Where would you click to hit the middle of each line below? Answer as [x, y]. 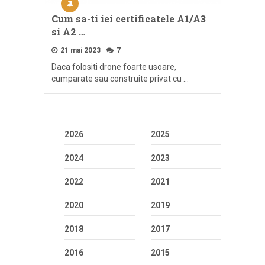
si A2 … [68, 32]
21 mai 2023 [80, 51]
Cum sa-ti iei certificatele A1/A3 [129, 19]
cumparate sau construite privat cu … [120, 79]
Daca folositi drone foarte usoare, [114, 67]
